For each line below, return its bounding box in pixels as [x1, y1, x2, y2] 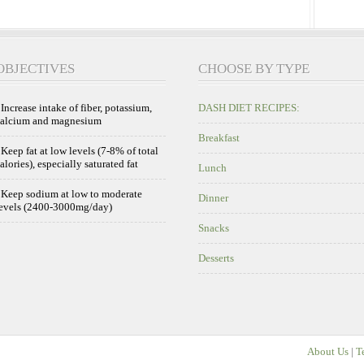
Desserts [198, 251, 234, 264]
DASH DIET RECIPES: [198, 101, 300, 114]
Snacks [198, 221, 229, 234]
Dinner [198, 191, 228, 204]
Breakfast [198, 131, 240, 144]
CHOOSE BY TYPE [198, 60, 310, 76]
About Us [307, 344, 349, 357]
